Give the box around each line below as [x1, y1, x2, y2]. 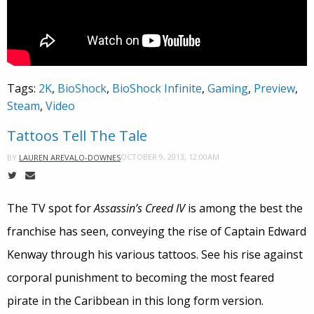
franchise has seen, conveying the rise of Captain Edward [7, 223, 306, 239]
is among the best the [185, 200, 303, 216]
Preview [254, 80, 295, 96]
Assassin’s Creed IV [94, 200, 185, 216]
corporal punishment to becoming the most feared [7, 269, 274, 285]
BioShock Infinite [112, 80, 202, 96]
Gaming [207, 80, 248, 96]
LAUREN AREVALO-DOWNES [19, 151, 121, 163]
